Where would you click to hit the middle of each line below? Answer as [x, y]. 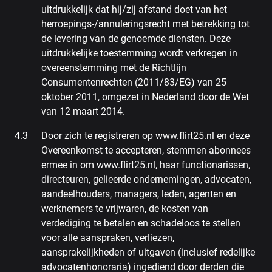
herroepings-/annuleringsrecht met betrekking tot [145, 24]
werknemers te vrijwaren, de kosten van [125, 209]
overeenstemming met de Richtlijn [114, 68]
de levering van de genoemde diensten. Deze [136, 39]
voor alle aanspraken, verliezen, [108, 238]
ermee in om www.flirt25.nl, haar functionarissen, [146, 165]
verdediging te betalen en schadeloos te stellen [141, 223]
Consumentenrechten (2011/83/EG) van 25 [134, 82]
